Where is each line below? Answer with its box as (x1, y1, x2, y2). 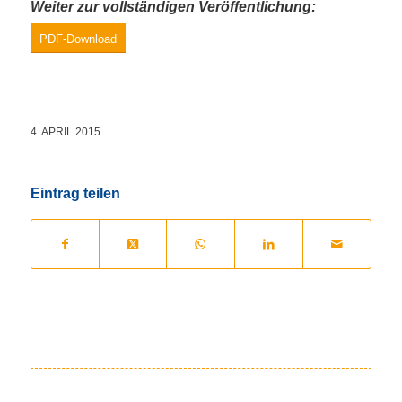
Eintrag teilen (30, 186, 120, 202)
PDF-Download (39, 31, 117, 46)
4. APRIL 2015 (30, 126, 100, 139)
